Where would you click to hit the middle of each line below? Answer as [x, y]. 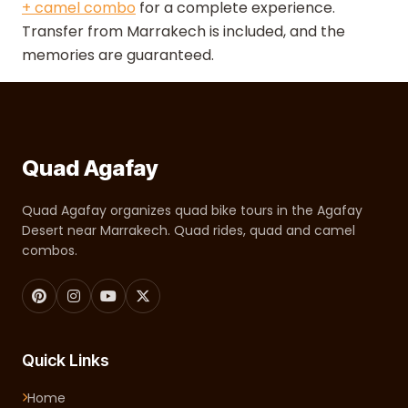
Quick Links [66, 360]
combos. [50, 250]
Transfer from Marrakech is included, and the [184, 31]
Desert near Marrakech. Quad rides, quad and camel [189, 230]
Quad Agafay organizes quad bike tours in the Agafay [192, 210]
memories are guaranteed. [118, 55]
